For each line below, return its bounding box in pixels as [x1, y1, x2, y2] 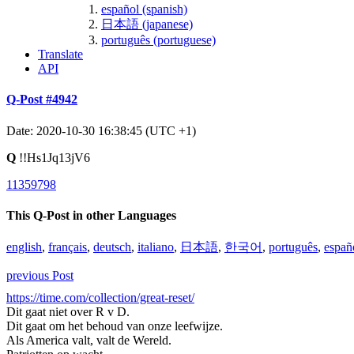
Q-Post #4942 [6, 92, 77, 107]
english [6, 240, 42, 254]
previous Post [6, 269, 73, 283]
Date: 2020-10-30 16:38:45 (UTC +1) [6, 123, 196, 137]
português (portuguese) [101, 32, 216, 47]
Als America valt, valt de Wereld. [6, 333, 171, 348]
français [48, 240, 87, 254]
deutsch [93, 240, 131, 254]
